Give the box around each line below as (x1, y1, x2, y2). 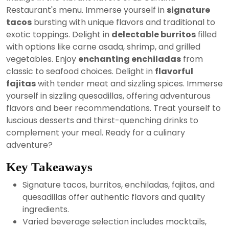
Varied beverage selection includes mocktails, (22, 216, 207, 228)
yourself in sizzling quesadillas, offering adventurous (6, 90, 211, 102)
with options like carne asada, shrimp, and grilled (6, 41, 200, 53)
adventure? (6, 139, 53, 151)
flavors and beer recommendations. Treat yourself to (6, 102, 221, 114)
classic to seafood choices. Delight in (6, 65, 155, 78)
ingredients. (22, 203, 69, 216)
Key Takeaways (6, 160, 93, 174)
